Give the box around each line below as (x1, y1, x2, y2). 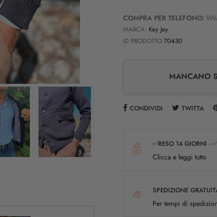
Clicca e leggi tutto (153, 152, 206, 162)
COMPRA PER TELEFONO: (123, 13, 204, 23)
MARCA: (123, 24, 147, 34)
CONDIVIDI (130, 103, 163, 113)
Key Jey (149, 24, 168, 34)
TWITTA (182, 103, 204, 113)
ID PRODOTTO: (123, 36, 164, 46)
